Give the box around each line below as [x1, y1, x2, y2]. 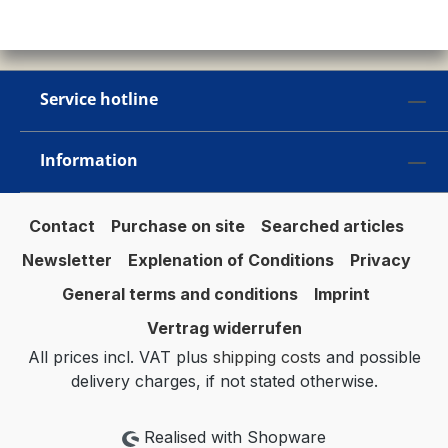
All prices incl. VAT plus [27, 347, 213, 367]
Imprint [314, 284, 370, 304]
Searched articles [260, 216, 404, 236]
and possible [320, 347, 421, 367]
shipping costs [212, 347, 321, 367]
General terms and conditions [62, 284, 298, 304]
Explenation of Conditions [127, 250, 334, 270]
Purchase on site [110, 216, 245, 236]
